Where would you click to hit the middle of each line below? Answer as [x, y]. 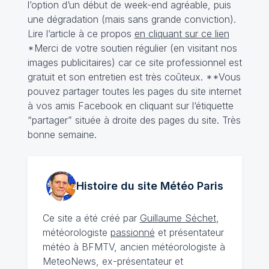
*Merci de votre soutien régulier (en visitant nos [132, 48]
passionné [132, 232]
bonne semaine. [62, 134]
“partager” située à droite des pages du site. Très [134, 120]
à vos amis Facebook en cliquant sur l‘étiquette [130, 106]
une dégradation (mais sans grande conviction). [131, 19]
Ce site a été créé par [91, 218]
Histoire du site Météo [135, 186]
